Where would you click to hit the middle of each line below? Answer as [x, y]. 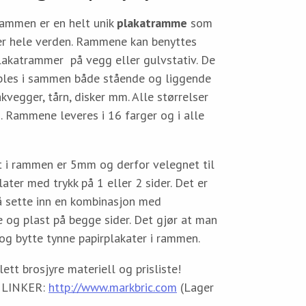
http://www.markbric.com [112, 288]
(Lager [195, 288]
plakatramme [152, 23]
